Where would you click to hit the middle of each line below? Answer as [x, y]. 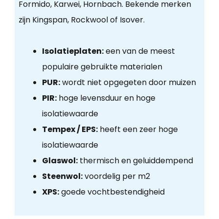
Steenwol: [62, 176]
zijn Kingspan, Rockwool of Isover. [81, 20]
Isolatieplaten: [73, 51]
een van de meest [139, 51]
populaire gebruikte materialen [102, 67]
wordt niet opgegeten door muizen [128, 83]
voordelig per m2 [116, 176]
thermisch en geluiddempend [135, 161]
